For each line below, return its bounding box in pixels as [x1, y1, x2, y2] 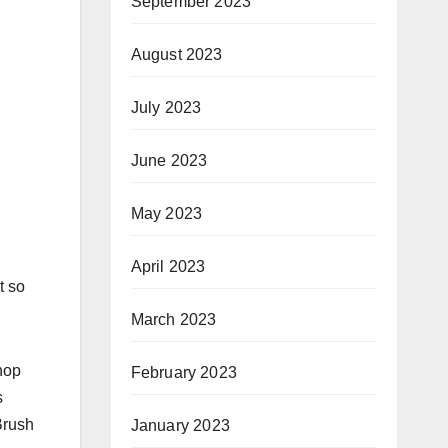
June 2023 [130, 152, 208, 169]
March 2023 [130, 311, 217, 328]
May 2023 [130, 205, 203, 222]
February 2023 [130, 364, 238, 381]
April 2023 [130, 258, 206, 275]
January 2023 [130, 417, 230, 434]
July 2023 [130, 99, 202, 116]
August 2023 [130, 46, 223, 63]
